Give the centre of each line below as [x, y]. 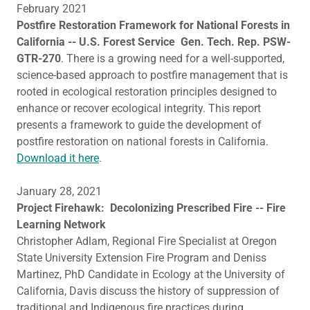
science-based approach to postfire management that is [152, 75]
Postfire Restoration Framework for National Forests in [153, 25]
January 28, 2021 [59, 191]
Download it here [58, 158]
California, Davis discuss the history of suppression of [148, 291]
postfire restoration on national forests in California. [143, 142]
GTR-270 [39, 58]
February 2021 [52, 9]
